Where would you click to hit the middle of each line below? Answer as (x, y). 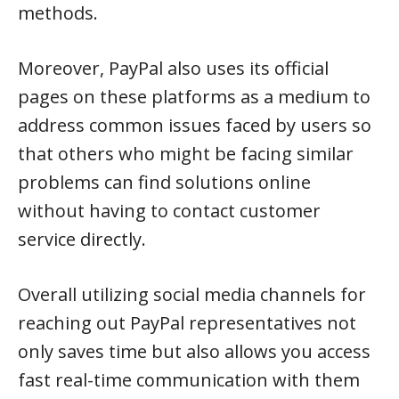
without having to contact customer (169, 211)
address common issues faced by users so (195, 125)
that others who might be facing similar (186, 154)
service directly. (82, 239)
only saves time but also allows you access (194, 351)
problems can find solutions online (164, 182)
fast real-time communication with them (189, 380)
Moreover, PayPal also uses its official (173, 68)
